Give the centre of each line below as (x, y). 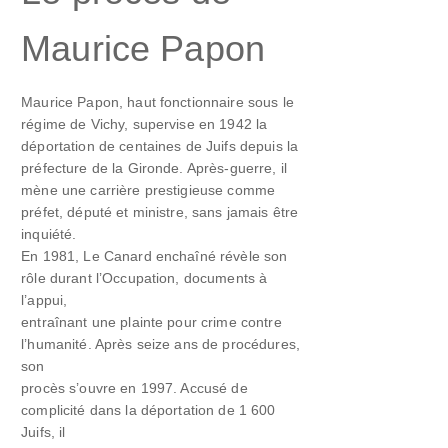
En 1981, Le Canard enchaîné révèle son (154, 256)
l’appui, (44, 300)
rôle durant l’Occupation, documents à (144, 278)
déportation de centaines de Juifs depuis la (160, 146)
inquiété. (49, 234)
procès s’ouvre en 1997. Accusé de (134, 388)
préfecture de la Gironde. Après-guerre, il (154, 168)
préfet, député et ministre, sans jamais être (160, 212)
